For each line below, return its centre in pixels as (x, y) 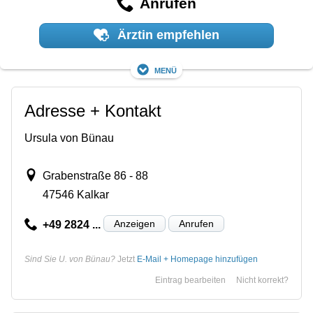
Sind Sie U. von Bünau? (70, 259)
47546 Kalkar (75, 194)
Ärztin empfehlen (166, 35)
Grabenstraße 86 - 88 (95, 175)
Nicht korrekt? (262, 280)
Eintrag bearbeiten (190, 280)
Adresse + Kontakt (93, 110)
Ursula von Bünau (69, 138)
